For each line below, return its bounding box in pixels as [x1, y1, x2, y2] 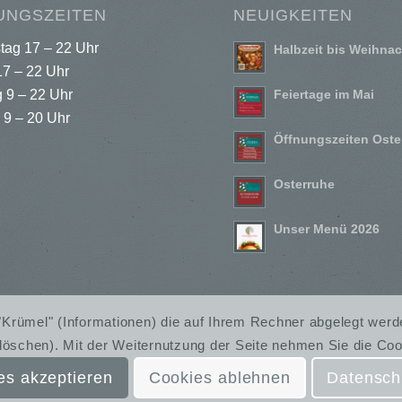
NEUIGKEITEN [233, 6, 354, 25]
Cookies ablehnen [148, 368, 292, 387]
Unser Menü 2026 [274, 223, 380, 237]
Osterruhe [274, 178, 336, 192]
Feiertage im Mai [274, 88, 375, 102]
